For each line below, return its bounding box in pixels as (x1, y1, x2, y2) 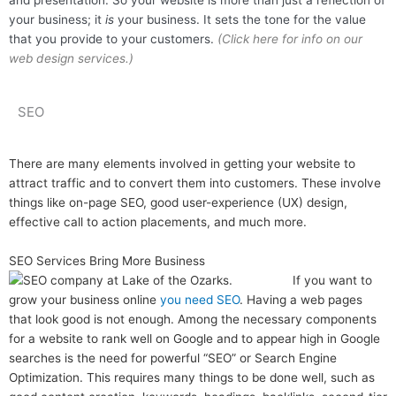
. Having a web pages (240, 293, 362, 308)
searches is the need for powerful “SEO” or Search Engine (9, 351, 337, 366)
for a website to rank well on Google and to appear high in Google (9, 331, 380, 346)
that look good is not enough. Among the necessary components (9, 312, 377, 327)
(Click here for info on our (217, 32, 362, 47)
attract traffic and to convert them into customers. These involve (9, 176, 381, 191)
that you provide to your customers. (9, 32, 217, 47)
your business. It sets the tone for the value (114, 12, 366, 27)
